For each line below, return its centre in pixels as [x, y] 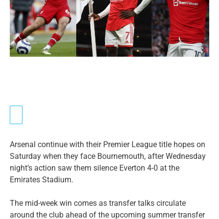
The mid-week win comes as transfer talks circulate [98, 203]
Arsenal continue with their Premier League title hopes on [108, 145]
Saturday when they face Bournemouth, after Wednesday [108, 156]
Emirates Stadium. [42, 180]
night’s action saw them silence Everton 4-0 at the [95, 168]
